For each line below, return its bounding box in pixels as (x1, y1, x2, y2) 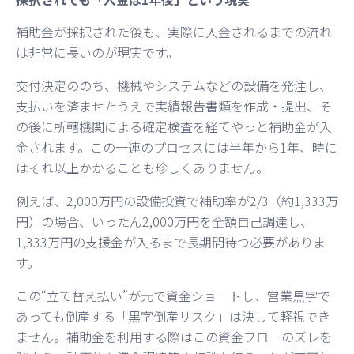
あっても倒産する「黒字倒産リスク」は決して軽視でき (16, 306, 330, 326)
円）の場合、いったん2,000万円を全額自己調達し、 (16, 211, 313, 231)
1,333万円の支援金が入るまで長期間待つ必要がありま (16, 232, 326, 251)
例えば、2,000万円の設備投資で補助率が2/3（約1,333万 (16, 190, 338, 210)
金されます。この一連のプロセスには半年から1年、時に (16, 137, 337, 156)
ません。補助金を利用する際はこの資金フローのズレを (16, 326, 332, 346)
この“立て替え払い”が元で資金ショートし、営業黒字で (16, 285, 330, 305)
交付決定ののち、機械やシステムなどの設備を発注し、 (16, 75, 332, 95)
